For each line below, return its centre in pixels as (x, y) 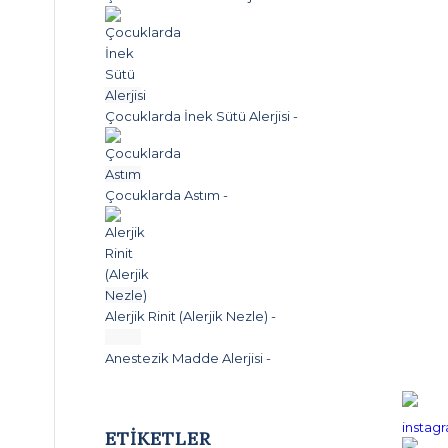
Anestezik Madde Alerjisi (184, 358)
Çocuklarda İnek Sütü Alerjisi (198, 116)
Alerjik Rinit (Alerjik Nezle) (187, 316)
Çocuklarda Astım (163, 195)
